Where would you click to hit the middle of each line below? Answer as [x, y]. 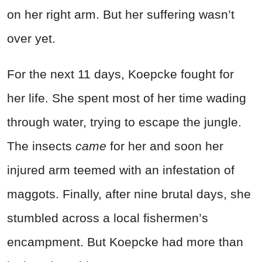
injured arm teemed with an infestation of [121, 170]
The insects [41, 146]
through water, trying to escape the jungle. [124, 122]
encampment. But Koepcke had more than [125, 242]
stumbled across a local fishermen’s [108, 218]
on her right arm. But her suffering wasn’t [121, 15]
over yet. [31, 39]
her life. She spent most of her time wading [127, 98]
